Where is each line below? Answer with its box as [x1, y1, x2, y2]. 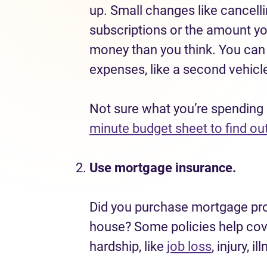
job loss [167, 239, 212, 254]
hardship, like [89, 239, 167, 254]
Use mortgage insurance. [89, 160, 239, 175]
